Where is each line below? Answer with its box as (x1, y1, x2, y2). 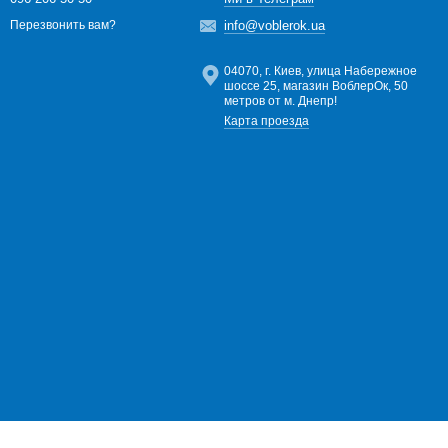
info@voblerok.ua (224, 18, 325, 33)
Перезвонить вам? (10, 18, 116, 33)
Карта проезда (224, 114, 309, 128)
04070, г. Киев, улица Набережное (224, 64, 417, 78)
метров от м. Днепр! (224, 94, 337, 108)
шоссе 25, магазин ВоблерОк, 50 (224, 79, 408, 93)
